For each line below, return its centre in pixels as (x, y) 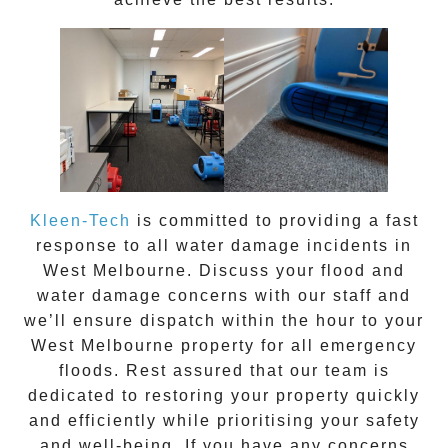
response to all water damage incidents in (224, 246)
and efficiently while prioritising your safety (224, 421)
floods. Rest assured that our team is (224, 371)
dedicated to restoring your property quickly (224, 396)
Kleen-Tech (80, 221)
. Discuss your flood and (296, 271)
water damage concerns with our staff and (224, 296)
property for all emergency (296, 346)
